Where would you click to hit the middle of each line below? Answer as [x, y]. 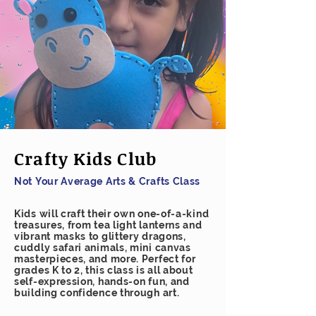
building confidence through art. [97, 292]
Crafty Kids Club [86, 158]
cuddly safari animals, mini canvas [103, 247]
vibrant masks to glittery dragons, [100, 236]
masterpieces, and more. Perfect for [105, 259]
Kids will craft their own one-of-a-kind [112, 213]
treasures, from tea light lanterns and [108, 225]
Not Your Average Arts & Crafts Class [108, 181]
